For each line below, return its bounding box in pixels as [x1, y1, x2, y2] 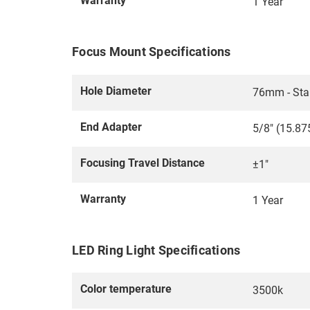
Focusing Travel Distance [80, 156, 205, 170]
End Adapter [80, 120, 142, 134]
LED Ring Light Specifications [72, 242, 241, 257]
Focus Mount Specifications [72, 44, 231, 60]
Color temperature [80, 282, 172, 295]
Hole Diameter [80, 84, 152, 98]
